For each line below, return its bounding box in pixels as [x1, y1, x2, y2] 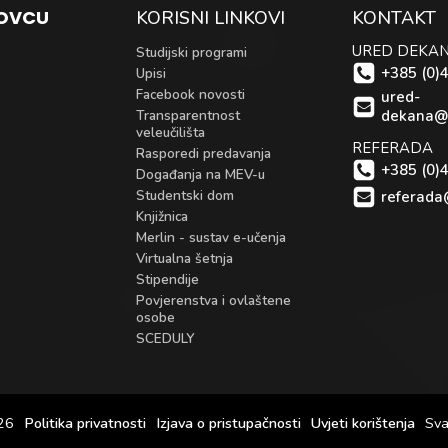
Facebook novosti [136, 85, 246, 104]
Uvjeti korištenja [311, 413, 415, 433]
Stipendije [136, 270, 200, 289]
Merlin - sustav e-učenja [136, 228, 287, 247]
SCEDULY [136, 329, 196, 348]
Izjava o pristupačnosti [156, 413, 301, 433]
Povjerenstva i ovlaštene [136, 291, 292, 310]
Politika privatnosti [24, 413, 146, 433]
